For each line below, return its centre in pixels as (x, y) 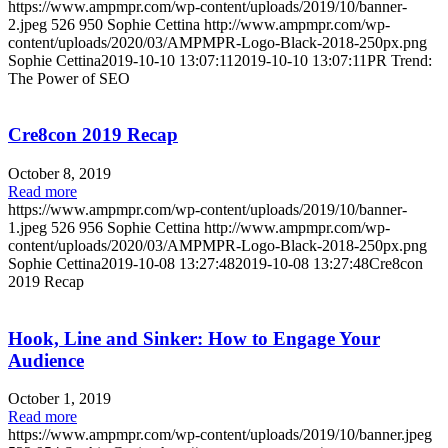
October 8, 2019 (59, 173)
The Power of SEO (69, 78)
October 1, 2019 (59, 399)
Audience (46, 360)
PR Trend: (399, 60)
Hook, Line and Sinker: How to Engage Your (194, 338)
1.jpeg (27, 227)
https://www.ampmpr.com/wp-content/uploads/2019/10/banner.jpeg (220, 435)
